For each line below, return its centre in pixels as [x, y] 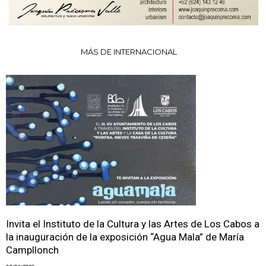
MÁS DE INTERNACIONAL [129, 51]
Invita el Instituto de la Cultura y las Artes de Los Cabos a [133, 224]
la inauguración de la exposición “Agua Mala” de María [125, 237]
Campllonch [32, 250]
